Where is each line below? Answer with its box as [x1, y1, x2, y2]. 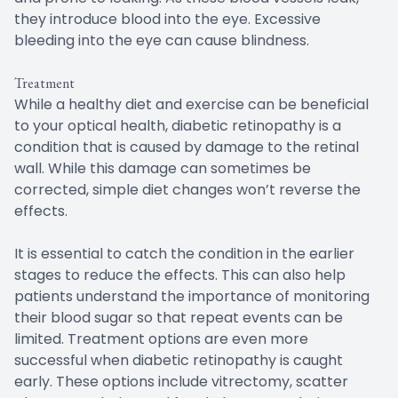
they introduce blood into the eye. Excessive [14, 8, 321, 29]
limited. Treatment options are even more [14, 328, 308, 349]
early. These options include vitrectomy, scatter [14, 370, 348, 392]
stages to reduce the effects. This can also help [14, 264, 346, 285]
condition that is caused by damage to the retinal [14, 136, 359, 157]
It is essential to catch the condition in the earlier [14, 243, 354, 264]
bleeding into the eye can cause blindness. [14, 29, 309, 51]
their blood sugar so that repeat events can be [14, 306, 343, 328]
